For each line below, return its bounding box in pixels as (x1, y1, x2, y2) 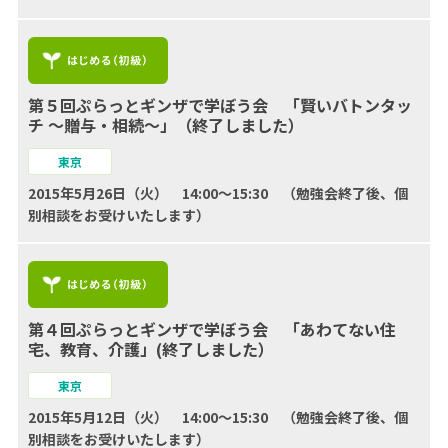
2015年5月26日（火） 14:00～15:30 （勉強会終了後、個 (27, 182, 408, 203)
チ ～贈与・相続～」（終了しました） (27, 112, 304, 137)
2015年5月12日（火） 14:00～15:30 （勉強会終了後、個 (27, 406, 408, 427)
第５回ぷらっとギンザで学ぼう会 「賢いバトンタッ (27, 92, 412, 117)
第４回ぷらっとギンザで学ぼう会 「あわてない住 (27, 316, 396, 341)
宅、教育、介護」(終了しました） (27, 336, 274, 361)
